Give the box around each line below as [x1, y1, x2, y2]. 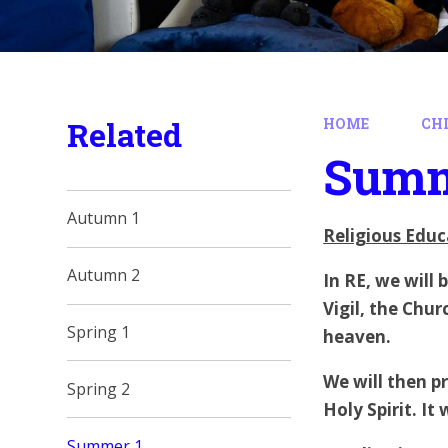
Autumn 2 [67, 264, 141, 287]
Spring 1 [67, 320, 131, 343]
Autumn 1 [67, 207, 141, 230]
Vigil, [323, 297, 370, 320]
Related [67, 113, 183, 156]
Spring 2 [67, 377, 131, 400]
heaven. [323, 325, 392, 348]
